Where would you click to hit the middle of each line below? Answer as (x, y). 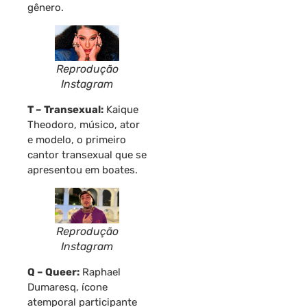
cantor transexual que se (87, 155)
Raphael (100, 272)
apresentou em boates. (83, 170)
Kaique (121, 109)
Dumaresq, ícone (67, 287)
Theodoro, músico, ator (84, 124)
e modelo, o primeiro (77, 139)
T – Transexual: (65, 109)
